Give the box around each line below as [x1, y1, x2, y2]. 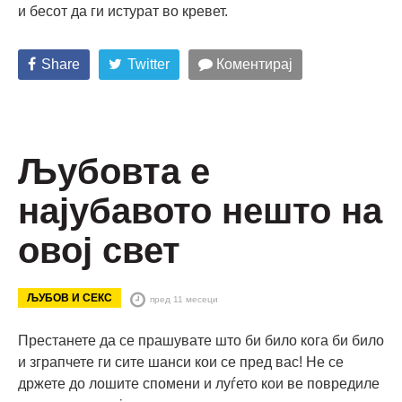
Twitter [127, 56, 170, 72]
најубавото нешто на [18, 190, 382, 231]
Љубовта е [18, 151, 210, 191]
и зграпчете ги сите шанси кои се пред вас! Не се [18, 354, 344, 370]
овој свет [18, 230, 180, 270]
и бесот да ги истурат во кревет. [18, 3, 228, 19]
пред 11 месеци [150, 293, 218, 304]
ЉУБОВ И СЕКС [27, 291, 112, 304]
